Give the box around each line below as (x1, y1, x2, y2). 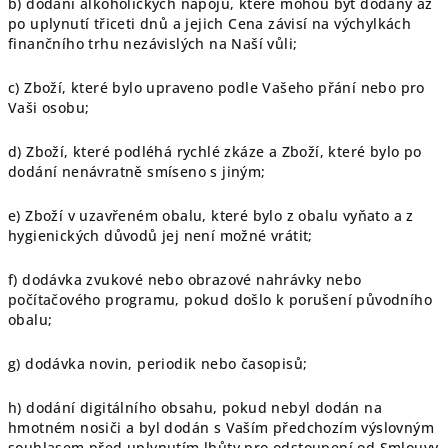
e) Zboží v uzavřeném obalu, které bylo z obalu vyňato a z (8, 206, 414, 225)
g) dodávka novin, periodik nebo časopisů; (8, 354, 308, 373)
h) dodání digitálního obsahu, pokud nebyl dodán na (8, 398, 382, 417)
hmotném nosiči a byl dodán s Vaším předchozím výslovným (8, 418, 434, 437)
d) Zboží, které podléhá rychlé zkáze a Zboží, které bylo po (8, 142, 422, 161)
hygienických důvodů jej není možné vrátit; (8, 226, 313, 245)
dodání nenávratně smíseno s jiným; (8, 162, 266, 181)
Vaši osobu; (8, 98, 90, 117)
